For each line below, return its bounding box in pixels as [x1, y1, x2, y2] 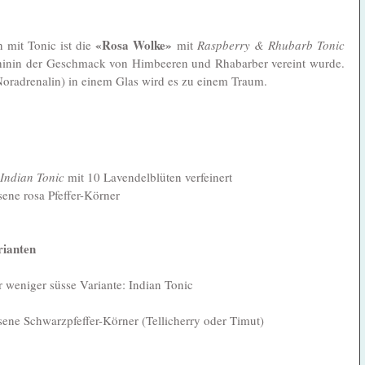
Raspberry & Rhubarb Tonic [196, 36, 345, 53]
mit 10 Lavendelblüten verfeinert [64, 168, 232, 185]
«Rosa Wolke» [95, 35, 173, 54]
